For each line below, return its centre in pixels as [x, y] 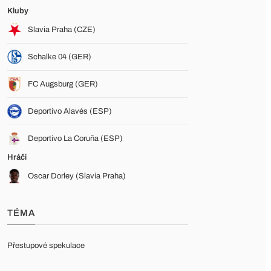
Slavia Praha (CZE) [62, 30]
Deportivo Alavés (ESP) [70, 111]
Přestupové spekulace [46, 246]
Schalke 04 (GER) [60, 57]
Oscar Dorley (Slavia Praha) [77, 176]
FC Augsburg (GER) [63, 84]
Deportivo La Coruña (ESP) [75, 139]
